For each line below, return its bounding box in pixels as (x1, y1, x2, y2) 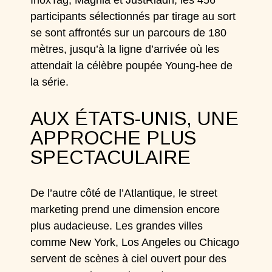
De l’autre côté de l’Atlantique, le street (30, 187, 218, 199)
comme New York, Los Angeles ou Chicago (30, 236, 240, 248)
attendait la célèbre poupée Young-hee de (30, 59, 233, 72)
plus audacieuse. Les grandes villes (30, 220, 203, 232)
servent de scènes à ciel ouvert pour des (30, 253, 227, 265)
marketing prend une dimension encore (30, 203, 220, 216)
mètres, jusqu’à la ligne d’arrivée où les (30, 43, 220, 55)
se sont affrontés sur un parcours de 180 (30, 27, 227, 39)
